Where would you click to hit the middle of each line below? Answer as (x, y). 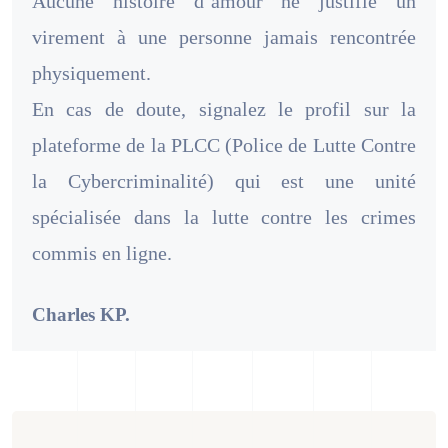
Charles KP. (81, 314)
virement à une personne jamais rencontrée (224, 36)
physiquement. (91, 72)
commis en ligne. (102, 252)
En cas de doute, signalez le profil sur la (224, 108)
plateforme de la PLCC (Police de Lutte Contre (224, 144)
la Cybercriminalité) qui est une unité (224, 180)
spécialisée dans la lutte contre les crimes (224, 216)
